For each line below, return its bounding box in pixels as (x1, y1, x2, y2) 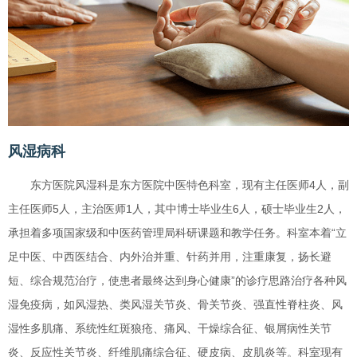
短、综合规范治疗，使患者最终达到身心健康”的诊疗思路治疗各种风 (8, 273, 347, 287)
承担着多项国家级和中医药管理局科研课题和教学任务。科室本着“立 (8, 226, 347, 239)
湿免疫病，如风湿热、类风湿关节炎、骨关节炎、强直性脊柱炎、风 (8, 297, 343, 311)
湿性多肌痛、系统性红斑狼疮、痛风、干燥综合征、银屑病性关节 (8, 321, 331, 335)
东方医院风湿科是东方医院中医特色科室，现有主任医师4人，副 (30, 178, 349, 191)
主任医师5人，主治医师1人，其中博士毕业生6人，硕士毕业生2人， (8, 202, 346, 215)
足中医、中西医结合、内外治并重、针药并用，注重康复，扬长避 (8, 249, 331, 263)
